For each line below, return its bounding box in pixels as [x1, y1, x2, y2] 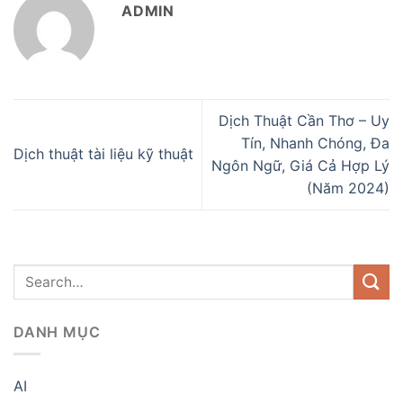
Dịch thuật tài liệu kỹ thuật [13, 145, 193, 164]
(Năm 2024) [307, 178, 390, 197]
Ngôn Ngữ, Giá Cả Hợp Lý [211, 156, 390, 175]
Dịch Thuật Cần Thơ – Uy [219, 111, 390, 130]
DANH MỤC [13, 322, 101, 341]
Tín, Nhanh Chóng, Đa [241, 133, 390, 152]
